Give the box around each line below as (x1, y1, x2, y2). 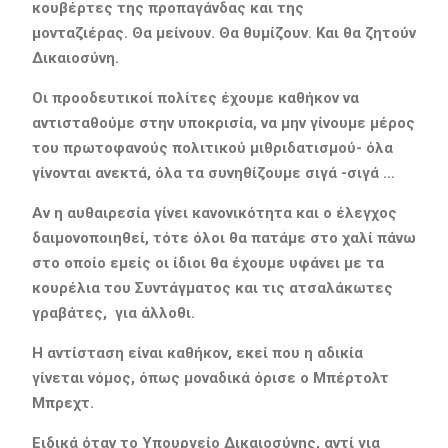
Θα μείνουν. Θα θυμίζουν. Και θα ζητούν (131, 23, 416, 42)
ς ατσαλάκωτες (275, 278, 393, 297)
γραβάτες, (31, 303, 111, 322)
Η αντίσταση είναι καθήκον (31, 343, 228, 362)
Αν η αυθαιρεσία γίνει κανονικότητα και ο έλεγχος (31, 203, 397, 222)
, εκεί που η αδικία (227, 343, 363, 362)
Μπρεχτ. (31, 393, 94, 412)
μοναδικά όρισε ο (183, 368, 313, 387)
